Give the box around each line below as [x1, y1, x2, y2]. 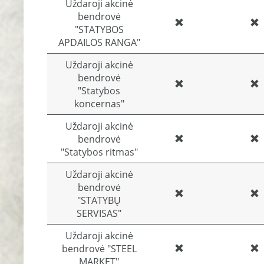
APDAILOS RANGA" [58, 36, 140, 49]
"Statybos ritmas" [60, 146, 138, 159]
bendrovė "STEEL [61, 242, 137, 255]
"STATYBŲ [77, 194, 121, 207]
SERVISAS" [77, 207, 121, 220]
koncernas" [74, 97, 124, 110]
